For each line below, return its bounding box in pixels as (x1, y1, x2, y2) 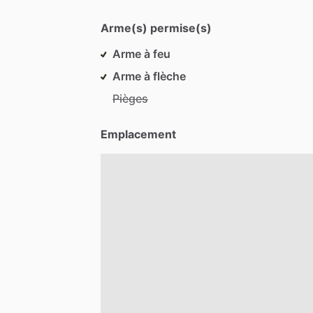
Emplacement (101, 126, 176, 141)
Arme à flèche (112, 68, 186, 83)
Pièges (112, 91, 148, 105)
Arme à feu (112, 46, 170, 61)
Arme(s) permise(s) (101, 20, 212, 35)
